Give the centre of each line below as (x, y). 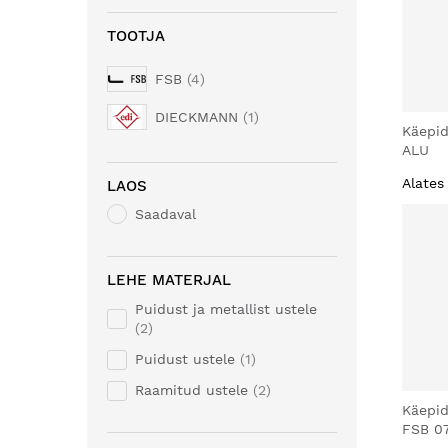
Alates (423, 182)
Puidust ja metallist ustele (226, 309)
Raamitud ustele (191, 390)
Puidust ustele (185, 359)
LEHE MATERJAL (169, 280)
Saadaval (165, 214)
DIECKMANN (196, 117)
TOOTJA (136, 36)
